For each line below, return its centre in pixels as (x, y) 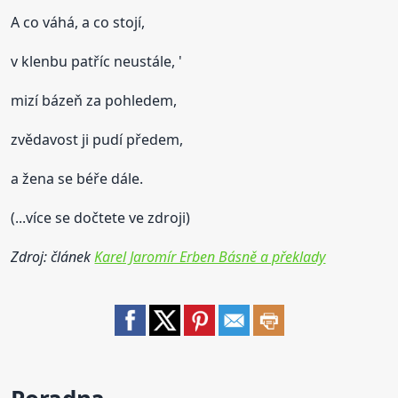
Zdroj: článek (53, 256)
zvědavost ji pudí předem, (97, 139)
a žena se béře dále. (77, 178)
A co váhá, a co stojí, (78, 22)
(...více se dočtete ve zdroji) (101, 217)
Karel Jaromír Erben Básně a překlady (210, 256)
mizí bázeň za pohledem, (94, 100)
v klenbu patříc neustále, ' (97, 61)
